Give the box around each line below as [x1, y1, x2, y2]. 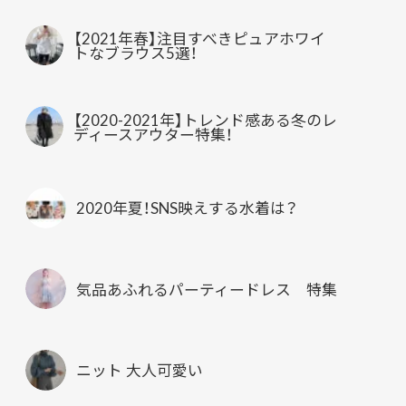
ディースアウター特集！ [73, 122, 234, 145]
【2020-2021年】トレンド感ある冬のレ [73, 108, 338, 130]
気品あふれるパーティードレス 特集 [75, 277, 337, 300]
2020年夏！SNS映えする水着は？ [75, 197, 297, 219]
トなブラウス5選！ [73, 42, 198, 64]
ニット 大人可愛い [75, 359, 203, 382]
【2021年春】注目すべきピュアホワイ [73, 27, 326, 50]
